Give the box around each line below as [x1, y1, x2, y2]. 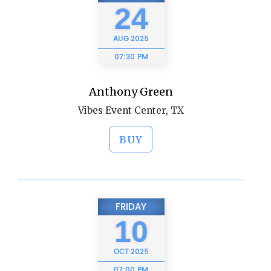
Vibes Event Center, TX [78, 105, 184, 116]
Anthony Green [89, 85, 173, 99]
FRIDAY [116, 200, 146, 215]
